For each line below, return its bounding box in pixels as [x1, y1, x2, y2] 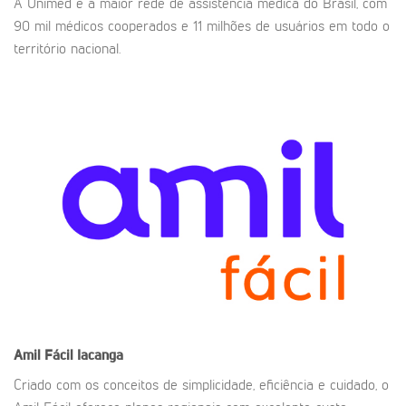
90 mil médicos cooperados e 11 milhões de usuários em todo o [14, 19, 390, 34]
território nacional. [14, 42, 121, 57]
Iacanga [77, 349, 123, 364]
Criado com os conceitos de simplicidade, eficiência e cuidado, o [14, 379, 389, 394]
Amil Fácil [14, 349, 77, 364]
